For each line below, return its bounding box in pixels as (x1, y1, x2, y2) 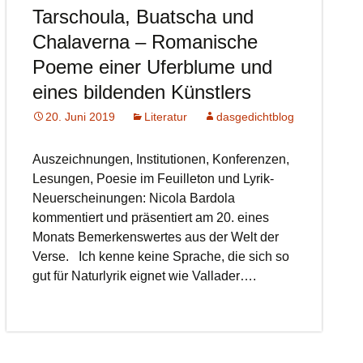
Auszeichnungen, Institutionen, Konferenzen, (32, 152, 290, 166)
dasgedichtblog (216, 110, 295, 123)
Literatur (144, 110, 188, 123)
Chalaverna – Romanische (32, 31, 258, 53)
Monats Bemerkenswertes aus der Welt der (32, 230, 280, 244)
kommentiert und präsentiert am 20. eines (32, 211, 270, 224)
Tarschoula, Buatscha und (32, 6, 254, 28)
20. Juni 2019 (45, 110, 116, 123)
